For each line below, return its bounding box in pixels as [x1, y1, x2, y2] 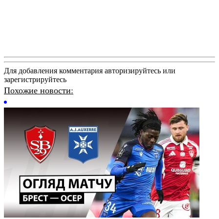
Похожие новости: [4, 84, 73, 96]
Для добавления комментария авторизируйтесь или [4, 66, 175, 75]
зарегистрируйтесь [4, 75, 66, 84]
